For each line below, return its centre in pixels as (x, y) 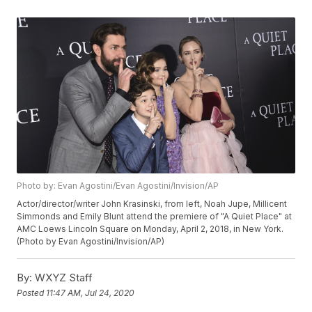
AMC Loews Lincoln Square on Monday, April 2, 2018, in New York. (150, 229)
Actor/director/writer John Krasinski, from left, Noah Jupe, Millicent (152, 204)
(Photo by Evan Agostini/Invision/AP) (91, 242)
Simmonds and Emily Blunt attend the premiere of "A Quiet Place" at (155, 217)
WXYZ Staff (63, 278)
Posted (32, 292)
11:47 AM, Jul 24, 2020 (91, 292)
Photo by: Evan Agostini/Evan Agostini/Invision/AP (118, 186)
